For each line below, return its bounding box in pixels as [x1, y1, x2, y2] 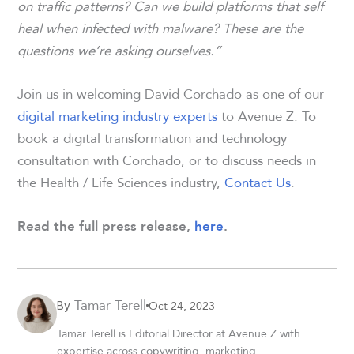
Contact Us [224, 171, 292, 193]
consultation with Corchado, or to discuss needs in [17, 149, 317, 171]
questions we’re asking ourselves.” [17, 39, 222, 61]
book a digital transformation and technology [17, 127, 288, 149]
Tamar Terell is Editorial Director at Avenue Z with [57, 325, 301, 343]
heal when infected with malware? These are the [17, 17, 304, 39]
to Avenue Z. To [217, 105, 317, 126]
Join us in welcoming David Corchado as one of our [17, 83, 325, 104]
